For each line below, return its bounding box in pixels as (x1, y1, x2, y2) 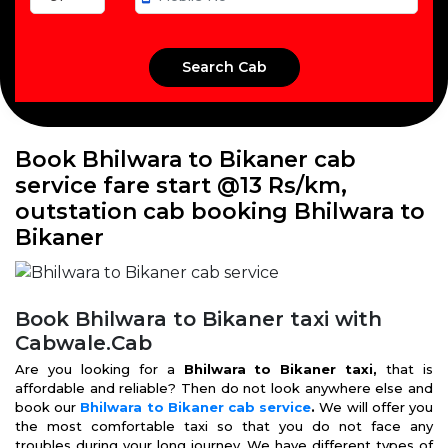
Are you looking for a (15, 361, 184, 377)
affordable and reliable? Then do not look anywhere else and (15, 380, 433, 396)
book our (15, 399, 81, 415)
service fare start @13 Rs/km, (15, 172, 347, 199)
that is (386, 361, 434, 377)
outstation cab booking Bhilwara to (15, 198, 425, 225)
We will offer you (319, 399, 434, 415)
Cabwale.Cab (15, 331, 152, 355)
